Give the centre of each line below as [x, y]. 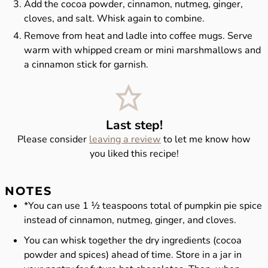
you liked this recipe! [134, 153]
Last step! [134, 125]
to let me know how [206, 139]
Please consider [53, 139]
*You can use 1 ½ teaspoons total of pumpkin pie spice [143, 205]
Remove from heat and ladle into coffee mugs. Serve [138, 36]
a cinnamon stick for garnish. [86, 65]
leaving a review [125, 139]
